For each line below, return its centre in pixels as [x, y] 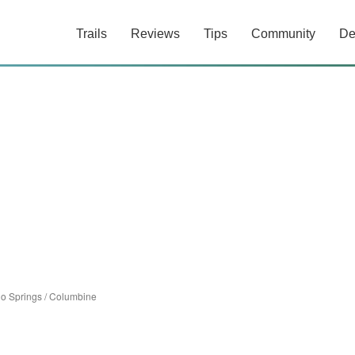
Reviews [155, 34]
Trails [92, 34]
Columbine [73, 296]
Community [283, 34]
